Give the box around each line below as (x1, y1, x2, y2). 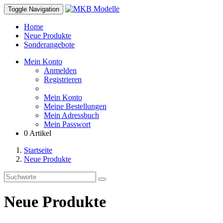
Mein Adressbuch (44, 111, 99, 119)
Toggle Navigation (8, 5, 59, 13)
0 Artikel (24, 129, 51, 137)
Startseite (24, 146, 52, 154)
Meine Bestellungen (44, 102, 107, 111)
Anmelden (44, 66, 77, 75)
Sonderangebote (24, 40, 75, 49)
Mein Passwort (44, 120, 91, 128)
